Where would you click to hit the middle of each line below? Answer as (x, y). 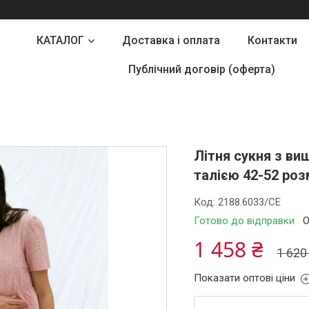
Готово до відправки (245, 221)
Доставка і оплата (171, 40)
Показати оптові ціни (245, 278)
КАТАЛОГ (60, 40)
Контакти (272, 40)
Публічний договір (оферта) (201, 69)
